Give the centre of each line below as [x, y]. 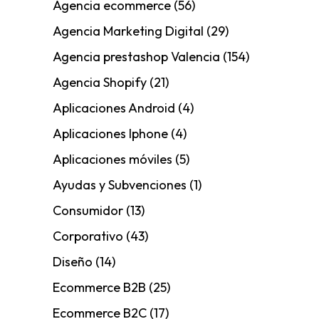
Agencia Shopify [100, 83]
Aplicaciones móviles [113, 159]
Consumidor [88, 211]
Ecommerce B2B [99, 288]
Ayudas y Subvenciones [120, 185]
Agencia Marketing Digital [128, 31]
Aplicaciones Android [114, 108]
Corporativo [88, 236]
